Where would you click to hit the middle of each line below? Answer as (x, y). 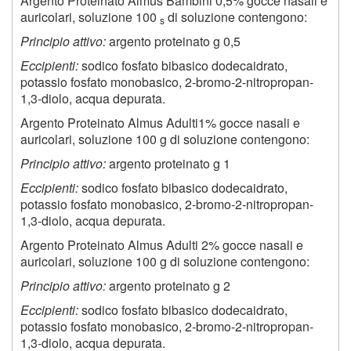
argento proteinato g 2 (168, 285)
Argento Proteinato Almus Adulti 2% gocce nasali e (162, 244)
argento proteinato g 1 (168, 163)
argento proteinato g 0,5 (173, 41)
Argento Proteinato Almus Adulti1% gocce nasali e (160, 122)
